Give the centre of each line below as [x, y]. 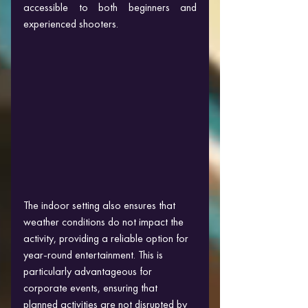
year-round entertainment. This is [95, 254]
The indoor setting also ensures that [101, 205]
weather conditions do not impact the [105, 221]
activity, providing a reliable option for [107, 238]
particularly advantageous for [89, 271]
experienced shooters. [71, 23]
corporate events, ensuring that [92, 287]
